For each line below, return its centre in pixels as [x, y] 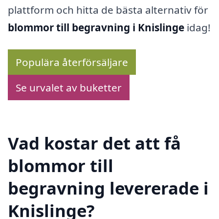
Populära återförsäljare [72, 62]
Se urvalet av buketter [69, 88]
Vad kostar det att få [94, 143]
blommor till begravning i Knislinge [96, 27]
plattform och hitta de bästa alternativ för [108, 10]
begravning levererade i [108, 188]
